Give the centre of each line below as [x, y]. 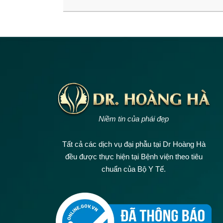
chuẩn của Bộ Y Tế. [134, 169]
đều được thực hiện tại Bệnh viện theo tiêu [134, 156]
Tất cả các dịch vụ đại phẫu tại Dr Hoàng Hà [134, 144]
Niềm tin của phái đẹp [134, 118]
